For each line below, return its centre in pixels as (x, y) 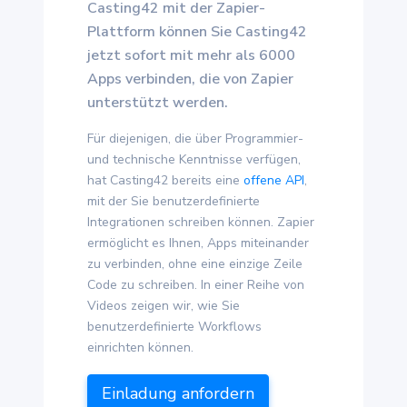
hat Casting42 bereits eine (165, 180)
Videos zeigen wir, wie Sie (164, 306)
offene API (274, 180)
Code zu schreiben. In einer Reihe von (196, 285)
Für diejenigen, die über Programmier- (195, 139)
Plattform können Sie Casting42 (197, 32)
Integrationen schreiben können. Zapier (201, 222)
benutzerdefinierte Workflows (174, 327)
